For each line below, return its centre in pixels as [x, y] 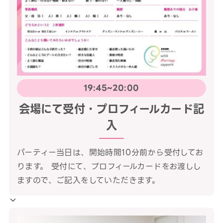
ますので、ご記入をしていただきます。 [88, 180]
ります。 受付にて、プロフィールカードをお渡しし [109, 166]
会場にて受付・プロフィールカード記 [111, 109]
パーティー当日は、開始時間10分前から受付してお [110, 152]
